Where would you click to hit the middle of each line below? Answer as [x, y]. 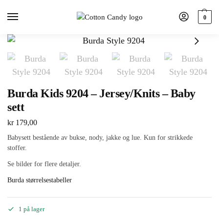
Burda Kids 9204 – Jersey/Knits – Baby [101, 93]
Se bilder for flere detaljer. [44, 164]
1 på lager [32, 209]
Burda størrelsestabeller [40, 180]
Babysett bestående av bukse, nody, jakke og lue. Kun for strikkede [100, 137]
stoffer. [17, 148]
